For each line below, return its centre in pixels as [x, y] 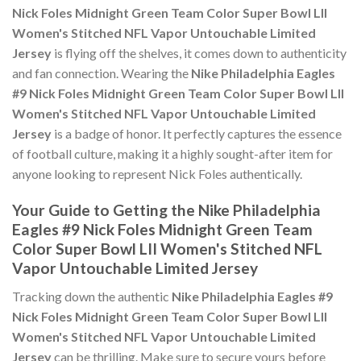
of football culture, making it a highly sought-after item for [172, 154]
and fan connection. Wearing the [102, 73]
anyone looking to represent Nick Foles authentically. [157, 174]
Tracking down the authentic [92, 296]
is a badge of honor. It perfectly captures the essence [197, 134]
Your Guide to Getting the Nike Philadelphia [166, 210]
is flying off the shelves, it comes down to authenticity [199, 53]
